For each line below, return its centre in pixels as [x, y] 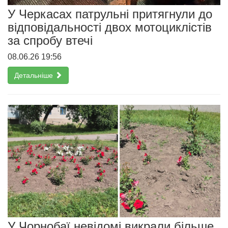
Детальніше [35, 76]
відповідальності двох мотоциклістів [110, 27]
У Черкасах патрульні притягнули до [110, 14]
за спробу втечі [50, 41]
